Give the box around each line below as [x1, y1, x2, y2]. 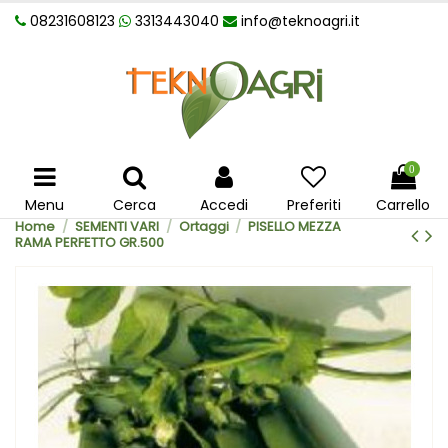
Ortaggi [178, 217, 229, 236]
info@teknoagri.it [241, 11, 360, 31]
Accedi [199, 195, 248, 215]
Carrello [376, 195, 431, 215]
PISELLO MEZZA [248, 217, 342, 236]
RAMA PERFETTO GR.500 [15, 233, 164, 252]
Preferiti [286, 195, 341, 215]
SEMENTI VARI [74, 217, 159, 236]
